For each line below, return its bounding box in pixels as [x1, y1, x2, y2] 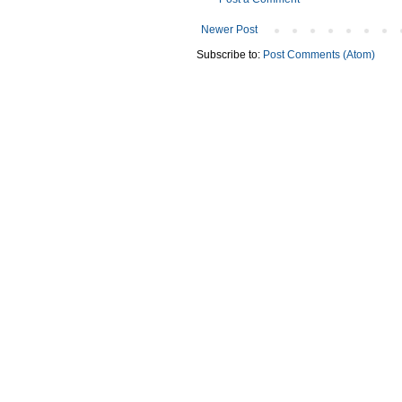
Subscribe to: [197, 48, 263, 61]
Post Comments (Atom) [263, 48, 375, 61]
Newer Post [201, 22, 258, 36]
